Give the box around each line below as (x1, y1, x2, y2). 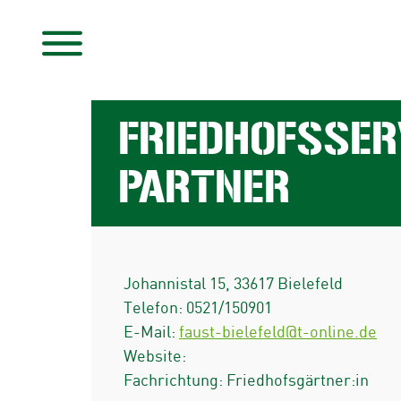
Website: (124, 347, 186, 365)
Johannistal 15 (124, 275, 226, 293)
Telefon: (124, 299, 186, 317)
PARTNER (118, 162, 290, 211)
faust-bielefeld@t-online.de (179, 323, 377, 341)
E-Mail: (124, 323, 179, 341)
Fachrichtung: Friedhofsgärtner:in (124, 371, 369, 389)
